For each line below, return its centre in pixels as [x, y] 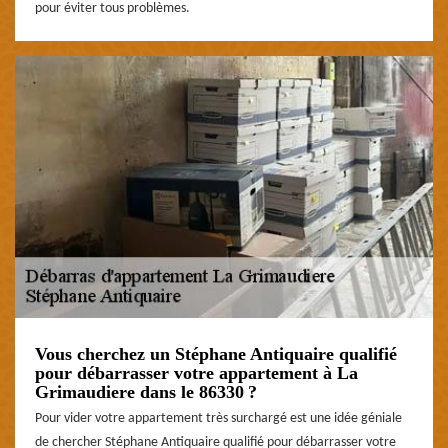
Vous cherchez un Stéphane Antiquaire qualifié [216, 353]
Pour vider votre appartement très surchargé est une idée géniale [218, 418]
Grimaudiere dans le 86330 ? [146, 391]
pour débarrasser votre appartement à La [196, 372]
